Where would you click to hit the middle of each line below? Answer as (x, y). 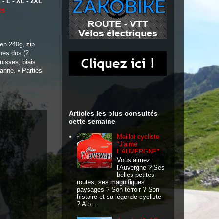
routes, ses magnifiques (111, 182)
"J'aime (127, 144)
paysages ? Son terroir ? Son (118, 189)
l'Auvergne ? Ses (141, 167)
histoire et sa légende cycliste (119, 197)
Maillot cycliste (138, 137)
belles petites (136, 175)
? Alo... (87, 204)
